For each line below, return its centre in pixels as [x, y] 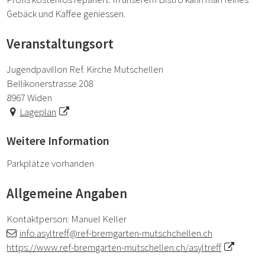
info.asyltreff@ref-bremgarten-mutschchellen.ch [116, 233]
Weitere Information [58, 141]
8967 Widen [30, 97]
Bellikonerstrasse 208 [50, 83]
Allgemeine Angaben [67, 193]
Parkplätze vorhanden [51, 164]
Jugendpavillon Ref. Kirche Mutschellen [85, 69]
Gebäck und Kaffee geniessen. [66, 14]
